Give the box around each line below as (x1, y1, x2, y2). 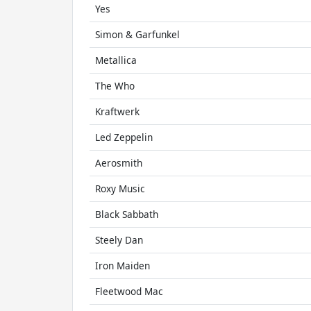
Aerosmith (95, 156, 142, 169)
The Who (95, 79, 135, 92)
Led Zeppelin (95, 131, 153, 144)
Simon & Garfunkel (95, 28, 180, 41)
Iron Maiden (95, 259, 150, 272)
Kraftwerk (95, 105, 140, 118)
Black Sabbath (95, 208, 158, 221)
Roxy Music (95, 182, 145, 195)
